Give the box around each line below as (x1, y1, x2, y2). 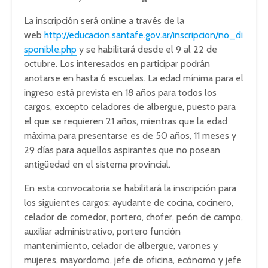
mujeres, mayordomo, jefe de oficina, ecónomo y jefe (24, 254, 242, 266)
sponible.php (24, 44, 77, 55)
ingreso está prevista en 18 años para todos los (24, 87, 217, 98)
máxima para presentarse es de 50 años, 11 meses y (24, 130, 236, 141)
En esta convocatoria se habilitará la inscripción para (24, 182, 236, 194)
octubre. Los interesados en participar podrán (24, 58, 210, 69)
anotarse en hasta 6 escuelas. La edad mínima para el (24, 72, 243, 84)
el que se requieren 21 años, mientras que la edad (24, 115, 227, 127)
